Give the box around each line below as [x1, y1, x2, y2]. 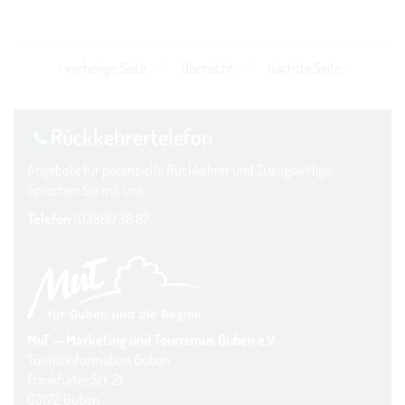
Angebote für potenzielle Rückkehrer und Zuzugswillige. [27, 161, 334, 180]
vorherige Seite [64, 59, 146, 78]
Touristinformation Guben [27, 350, 170, 369]
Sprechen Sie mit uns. [27, 181, 146, 200]
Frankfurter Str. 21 [27, 370, 123, 389]
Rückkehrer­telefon [51, 123, 212, 152]
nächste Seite [267, 59, 341, 78]
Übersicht [180, 59, 233, 78]
